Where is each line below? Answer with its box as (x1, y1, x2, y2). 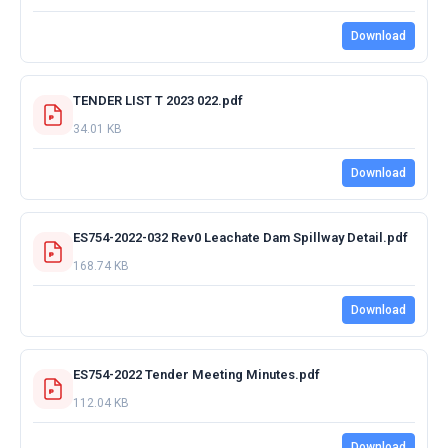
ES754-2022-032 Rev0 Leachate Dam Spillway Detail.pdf (73, 229, 408, 245)
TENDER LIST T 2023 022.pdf (73, 92, 243, 108)
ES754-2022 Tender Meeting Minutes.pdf (73, 366, 320, 382)
